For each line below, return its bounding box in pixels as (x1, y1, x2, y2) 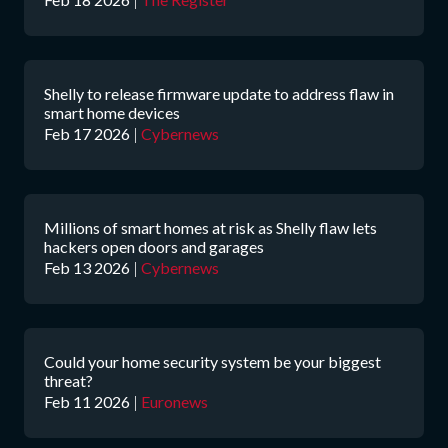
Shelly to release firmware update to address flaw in (44, 84, 394, 103)
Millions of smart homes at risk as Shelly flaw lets (44, 218, 377, 237)
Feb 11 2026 (44, 392, 130, 411)
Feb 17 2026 (44, 124, 130, 143)
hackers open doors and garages (44, 237, 264, 256)
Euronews (141, 392, 208, 411)
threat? (44, 371, 93, 390)
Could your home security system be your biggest (44, 352, 381, 371)
